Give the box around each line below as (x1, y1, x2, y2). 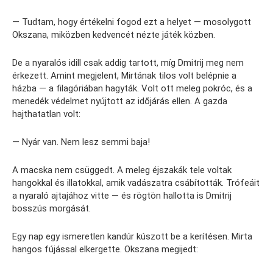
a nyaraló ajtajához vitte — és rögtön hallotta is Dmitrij (12, 190, 232, 202)
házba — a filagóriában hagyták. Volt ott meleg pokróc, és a (12, 83, 252, 94)
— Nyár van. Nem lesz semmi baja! (12, 136, 150, 148)
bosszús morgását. (12, 203, 91, 214)
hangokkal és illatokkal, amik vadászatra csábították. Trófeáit (12, 177, 260, 189)
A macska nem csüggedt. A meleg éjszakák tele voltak (12, 165, 232, 176)
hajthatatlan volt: (12, 108, 80, 120)
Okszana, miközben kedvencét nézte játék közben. (12, 29, 215, 41)
